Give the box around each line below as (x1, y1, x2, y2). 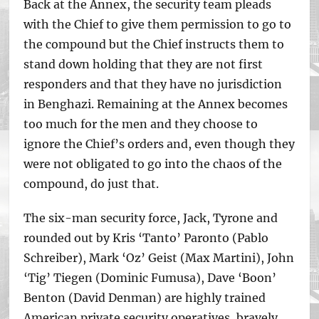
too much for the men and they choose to (23, 117, 258, 131)
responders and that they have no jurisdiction (23, 77, 283, 91)
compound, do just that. (23, 177, 159, 191)
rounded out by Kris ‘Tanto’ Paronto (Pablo (23, 231, 269, 245)
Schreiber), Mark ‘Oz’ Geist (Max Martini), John (23, 251, 295, 265)
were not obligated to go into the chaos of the (23, 157, 283, 171)
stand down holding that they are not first (23, 57, 263, 71)
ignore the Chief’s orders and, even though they (23, 137, 296, 151)
